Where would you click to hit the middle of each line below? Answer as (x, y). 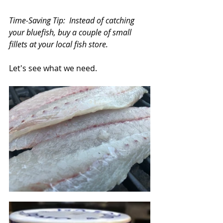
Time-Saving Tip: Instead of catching (73, 20)
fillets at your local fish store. (58, 44)
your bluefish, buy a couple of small (71, 32)
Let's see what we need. (53, 68)
